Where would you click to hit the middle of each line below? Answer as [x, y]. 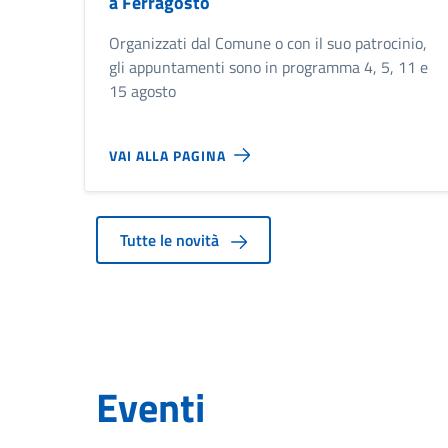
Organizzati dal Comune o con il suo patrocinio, [268, 43]
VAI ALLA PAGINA [167, 155]
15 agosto [142, 91]
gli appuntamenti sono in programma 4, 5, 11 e [268, 67]
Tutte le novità [171, 240]
